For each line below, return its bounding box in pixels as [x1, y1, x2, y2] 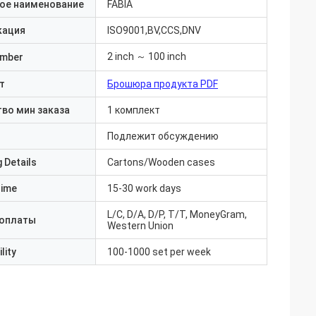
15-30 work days [107, 183, 181, 194]
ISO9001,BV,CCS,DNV [107, 25, 201, 36]
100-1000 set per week [107, 246, 211, 257]
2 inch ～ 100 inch [107, 51, 186, 62]
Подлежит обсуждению [107, 130, 219, 142]
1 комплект [107, 104, 160, 116]
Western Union [107, 220, 174, 231]
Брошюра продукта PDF [107, 78, 218, 90]
